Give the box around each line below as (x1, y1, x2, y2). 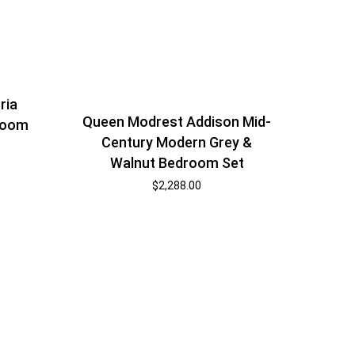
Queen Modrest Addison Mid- (82, 113, 272, 130)
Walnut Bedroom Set (109, 155, 244, 171)
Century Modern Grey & (101, 134, 253, 151)
